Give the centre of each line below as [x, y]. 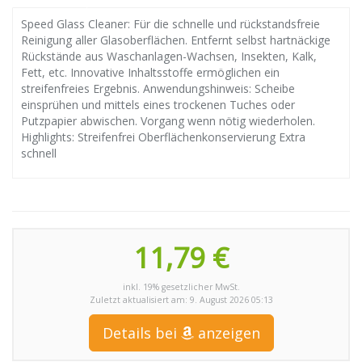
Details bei [141, 333]
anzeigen [227, 333]
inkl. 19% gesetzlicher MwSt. [181, 286]
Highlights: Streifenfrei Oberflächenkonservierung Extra [163, 137]
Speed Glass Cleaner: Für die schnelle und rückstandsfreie [170, 23]
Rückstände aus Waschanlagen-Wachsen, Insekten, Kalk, [169, 56]
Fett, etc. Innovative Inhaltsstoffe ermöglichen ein [150, 72]
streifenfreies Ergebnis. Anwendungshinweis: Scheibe [158, 88]
